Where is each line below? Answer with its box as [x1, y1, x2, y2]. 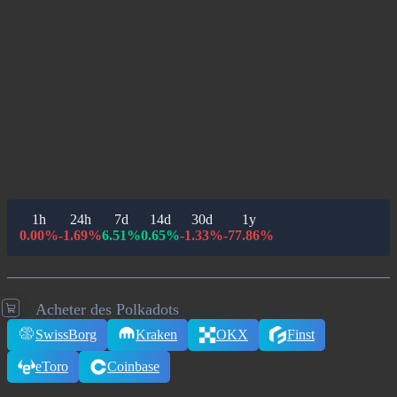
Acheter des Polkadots [35, 300, 179, 318]
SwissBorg [35, 327, 97, 342]
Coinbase [107, 359, 160, 374]
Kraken [136, 327, 177, 342]
